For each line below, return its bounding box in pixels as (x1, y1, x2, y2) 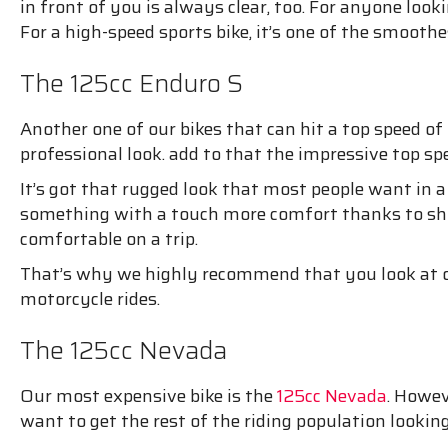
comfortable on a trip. (20, 224, 198, 253)
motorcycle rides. (20, 284, 160, 313)
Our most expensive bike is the (20, 381, 277, 410)
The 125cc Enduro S (20, 63, 243, 103)
